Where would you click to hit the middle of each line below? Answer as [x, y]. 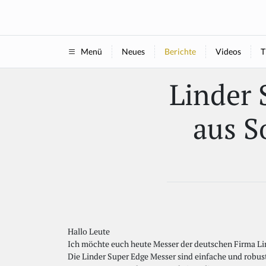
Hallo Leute [89, 231]
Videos [228, 51]
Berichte [180, 51]
